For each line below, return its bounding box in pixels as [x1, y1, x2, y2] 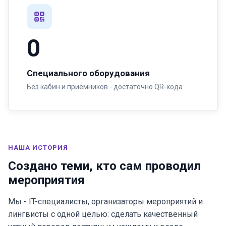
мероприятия [8, 173, 85, 187]
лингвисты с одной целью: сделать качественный [8, 209, 198, 219]
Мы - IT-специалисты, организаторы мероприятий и [8, 197, 203, 206]
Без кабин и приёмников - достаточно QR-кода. [27, 83, 184, 91]
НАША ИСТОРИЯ [8, 144, 69, 151]
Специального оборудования [27, 68, 150, 78]
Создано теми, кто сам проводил [8, 159, 201, 173]
